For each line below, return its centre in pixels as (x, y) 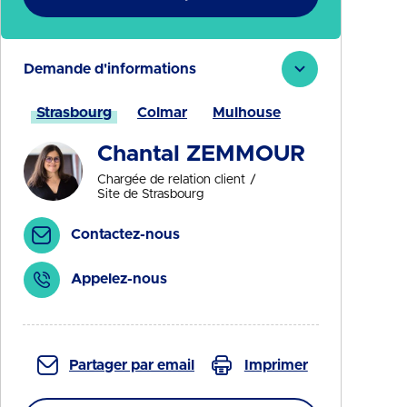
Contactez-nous (125, 234)
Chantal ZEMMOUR (201, 154)
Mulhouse (247, 113)
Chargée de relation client (171, 180)
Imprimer (276, 365)
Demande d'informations (110, 69)
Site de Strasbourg (150, 194)
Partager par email (132, 365)
